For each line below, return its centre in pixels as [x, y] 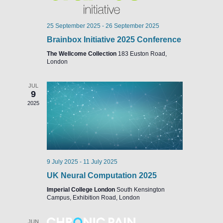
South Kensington [140, 189]
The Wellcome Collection [82, 54]
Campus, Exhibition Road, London [93, 197]
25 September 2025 [73, 26]
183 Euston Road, [142, 54]
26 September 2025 [132, 26]
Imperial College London [81, 189]
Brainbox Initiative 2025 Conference [114, 40]
